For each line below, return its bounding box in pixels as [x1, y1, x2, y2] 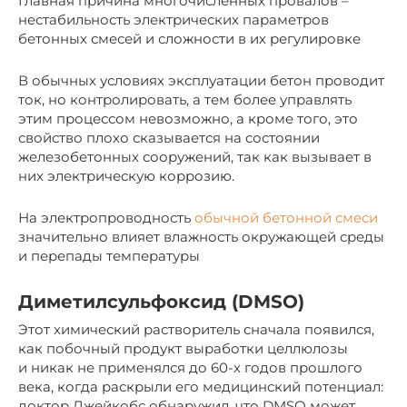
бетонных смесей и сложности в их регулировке [18, 30, 361, 48]
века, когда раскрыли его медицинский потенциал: [18, 378, 383, 396]
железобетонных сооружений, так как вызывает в [18, 148, 372, 166]
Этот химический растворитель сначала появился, [18, 321, 374, 339]
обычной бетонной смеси [194, 209, 378, 227]
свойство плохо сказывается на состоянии [18, 129, 320, 147]
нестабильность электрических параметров [18, 11, 329, 29]
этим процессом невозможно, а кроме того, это [18, 110, 358, 128]
